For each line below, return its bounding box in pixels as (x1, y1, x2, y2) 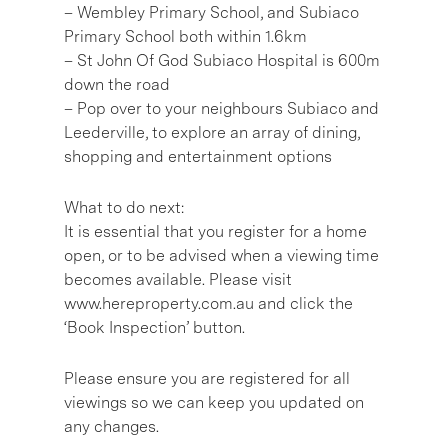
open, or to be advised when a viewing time (64, 245, 379, 265)
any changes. (64, 416, 159, 436)
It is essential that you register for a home (64, 221, 367, 241)
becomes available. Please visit (64, 269, 292, 289)
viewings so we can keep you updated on (64, 392, 364, 412)
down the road (64, 74, 170, 94)
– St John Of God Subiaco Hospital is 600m (64, 50, 380, 70)
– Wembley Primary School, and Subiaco (64, 2, 359, 22)
